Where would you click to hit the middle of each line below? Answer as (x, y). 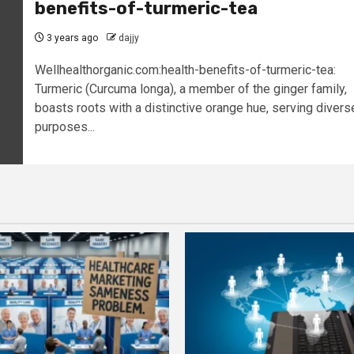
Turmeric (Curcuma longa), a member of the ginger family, (190, 88)
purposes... (64, 126)
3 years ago (71, 38)
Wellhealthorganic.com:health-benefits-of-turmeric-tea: (185, 70)
